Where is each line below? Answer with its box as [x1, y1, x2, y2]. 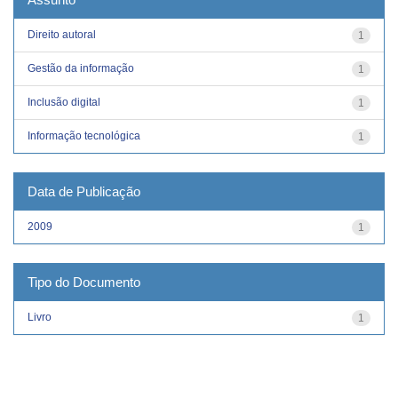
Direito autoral [28, 28, 96, 41]
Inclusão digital [28, 95, 100, 108]
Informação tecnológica [28, 129, 140, 142]
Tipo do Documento [28, 274, 140, 290]
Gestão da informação [28, 61, 134, 75]
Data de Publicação [28, 183, 140, 199]
